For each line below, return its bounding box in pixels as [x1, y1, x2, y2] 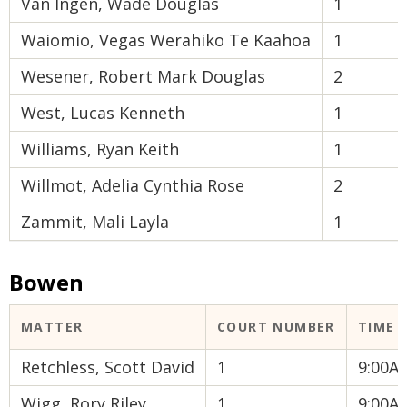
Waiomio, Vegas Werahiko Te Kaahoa [21, 29, 311, 51]
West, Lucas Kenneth [21, 102, 184, 124]
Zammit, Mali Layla [21, 211, 169, 233]
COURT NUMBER [217, 318, 335, 335]
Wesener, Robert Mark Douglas [21, 65, 265, 87]
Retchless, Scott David [21, 356, 194, 378]
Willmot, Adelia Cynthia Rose [21, 174, 244, 196]
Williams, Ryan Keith [21, 138, 179, 160]
